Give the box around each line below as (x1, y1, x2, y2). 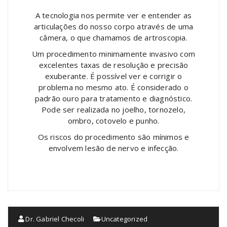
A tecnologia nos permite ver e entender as (35, 10, 192, 21)
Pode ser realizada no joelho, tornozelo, (42, 104, 185, 115)
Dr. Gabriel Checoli (24, 214, 85, 224)
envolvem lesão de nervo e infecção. (48, 143, 179, 154)
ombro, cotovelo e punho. (67, 116, 160, 126)
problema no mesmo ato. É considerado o (39, 82, 188, 93)
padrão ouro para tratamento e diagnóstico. (34, 93, 193, 104)
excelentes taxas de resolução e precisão (39, 60, 188, 70)
